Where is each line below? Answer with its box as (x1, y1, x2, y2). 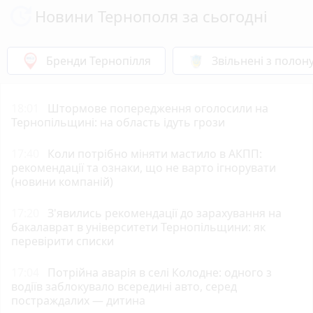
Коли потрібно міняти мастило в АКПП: (48, 145, 262, 161)
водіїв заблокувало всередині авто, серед (11, 278, 237, 294)
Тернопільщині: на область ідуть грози (11, 114, 225, 130)
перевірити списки (11, 233, 114, 249)
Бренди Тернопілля (46, 52, 151, 68)
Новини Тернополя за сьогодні (35, 5, 268, 27)
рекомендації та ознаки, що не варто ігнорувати (11, 159, 276, 175)
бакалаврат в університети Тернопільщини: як (11, 219, 265, 235)
